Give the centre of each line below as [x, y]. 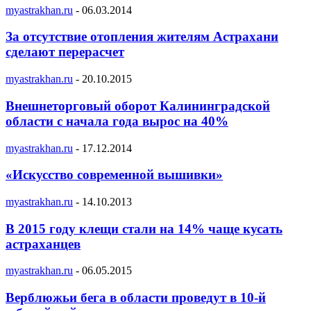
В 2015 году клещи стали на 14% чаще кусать [144, 228]
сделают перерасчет [65, 52]
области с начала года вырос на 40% [117, 121]
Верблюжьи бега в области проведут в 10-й [136, 298]
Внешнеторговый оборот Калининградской [138, 106]
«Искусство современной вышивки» [114, 175]
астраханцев [43, 244]
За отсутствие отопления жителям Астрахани [142, 37]
